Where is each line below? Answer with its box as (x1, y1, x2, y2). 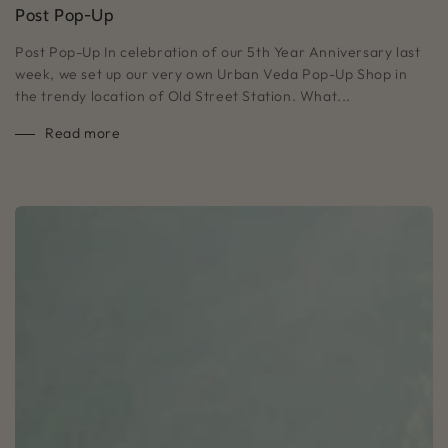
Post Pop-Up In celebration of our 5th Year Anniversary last (15, 42, 421, 61)
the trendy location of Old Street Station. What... (15, 86, 352, 105)
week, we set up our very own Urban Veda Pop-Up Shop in (15, 64, 408, 83)
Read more (45, 123, 121, 142)
